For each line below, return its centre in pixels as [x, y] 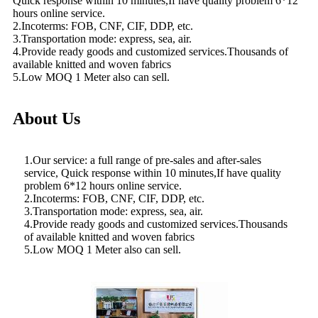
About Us [46, 119]
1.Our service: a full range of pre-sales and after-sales [143, 160]
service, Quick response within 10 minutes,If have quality [153, 173]
